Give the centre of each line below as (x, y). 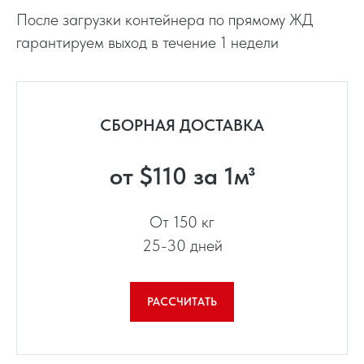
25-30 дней (182, 245)
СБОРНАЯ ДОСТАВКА (182, 125)
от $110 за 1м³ (182, 175)
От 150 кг (182, 222)
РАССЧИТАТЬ (182, 302)
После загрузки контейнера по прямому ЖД (165, 19)
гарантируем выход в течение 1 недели (147, 42)
